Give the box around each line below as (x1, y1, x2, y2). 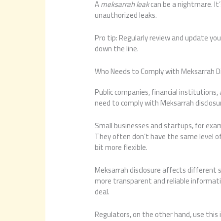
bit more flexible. (95, 140, 148, 154)
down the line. (95, 41, 139, 56)
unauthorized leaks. (95, 7, 157, 22)
